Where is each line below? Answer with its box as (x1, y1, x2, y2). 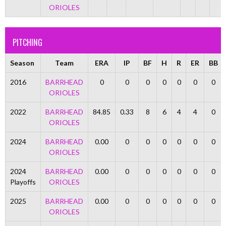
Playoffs (10, 178, 36, 186)
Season (10, 59, 34, 67)
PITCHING (13, 36, 42, 48)
